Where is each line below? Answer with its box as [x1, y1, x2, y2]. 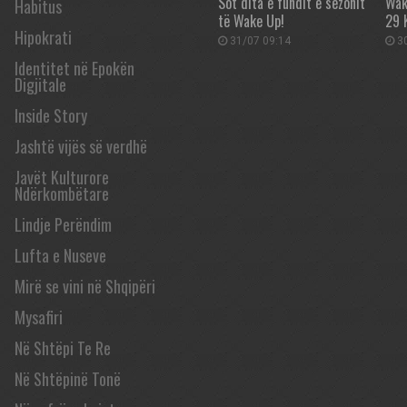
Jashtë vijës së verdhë [15, 134, 147, 158]
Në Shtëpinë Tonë [15, 367, 121, 391]
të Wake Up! [218, 10, 284, 32]
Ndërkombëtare [15, 182, 109, 205]
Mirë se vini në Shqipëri [15, 274, 155, 298]
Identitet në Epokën [15, 56, 134, 80]
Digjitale [15, 73, 66, 96]
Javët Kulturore [15, 165, 109, 189]
